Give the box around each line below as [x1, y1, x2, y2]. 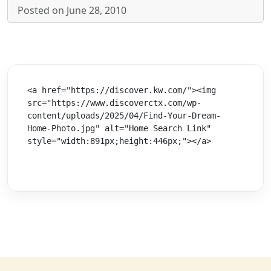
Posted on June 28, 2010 [18, 3, 126, 17]
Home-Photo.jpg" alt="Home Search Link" [27, 123, 211, 133]
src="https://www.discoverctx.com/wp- [27, 97, 201, 108]
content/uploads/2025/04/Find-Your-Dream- [27, 110, 221, 120]
